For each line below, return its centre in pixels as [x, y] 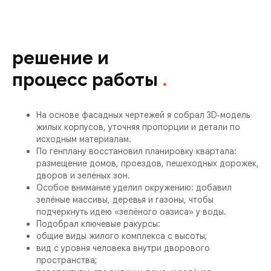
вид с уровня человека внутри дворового [123, 248]
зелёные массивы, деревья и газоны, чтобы [125, 200]
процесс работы [85, 80]
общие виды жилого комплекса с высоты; [122, 236]
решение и [60, 58]
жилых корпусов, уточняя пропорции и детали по [138, 127]
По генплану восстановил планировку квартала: [136, 151]
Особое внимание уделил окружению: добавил [134, 188]
